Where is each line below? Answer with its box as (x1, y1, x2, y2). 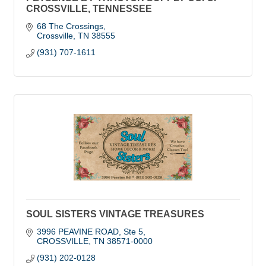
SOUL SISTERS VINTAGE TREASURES (26, 209, 204, 219)
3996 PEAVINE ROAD (36, 227, 119, 236)
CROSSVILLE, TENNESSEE (26, 4, 152, 14)
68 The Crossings (36, 21, 103, 31)
